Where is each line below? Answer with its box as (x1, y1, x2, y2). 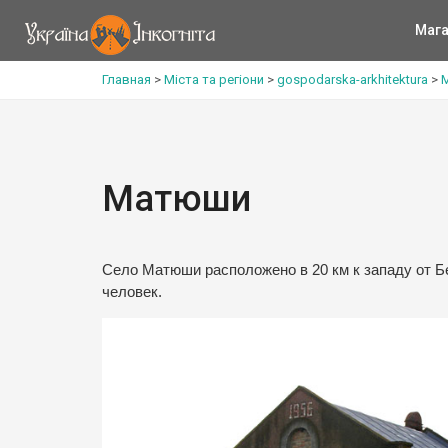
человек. (102, 284, 162, 300)
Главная (102, 72, 151, 87)
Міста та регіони (164, 72, 264, 87)
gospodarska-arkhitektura (277, 72, 428, 87)
